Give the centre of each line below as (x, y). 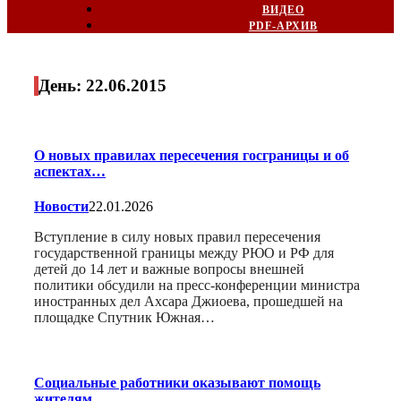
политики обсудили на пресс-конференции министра (197, 285)
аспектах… (70, 171)
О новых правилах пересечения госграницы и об (192, 155)
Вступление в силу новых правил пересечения (177, 236)
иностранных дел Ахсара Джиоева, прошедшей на (188, 301)
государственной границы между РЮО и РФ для (184, 252)
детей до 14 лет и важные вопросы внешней (169, 269)
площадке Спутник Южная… (124, 317)
